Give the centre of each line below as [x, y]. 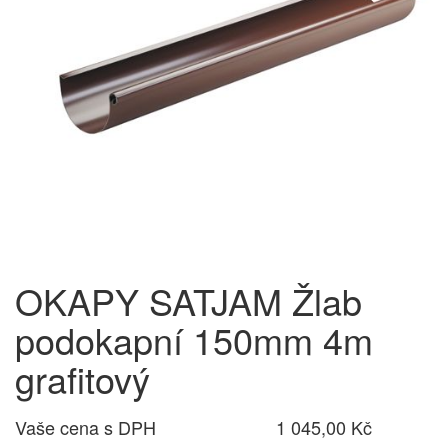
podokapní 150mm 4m [194, 339]
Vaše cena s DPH [85, 427]
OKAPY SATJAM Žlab [188, 300]
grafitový [82, 378]
